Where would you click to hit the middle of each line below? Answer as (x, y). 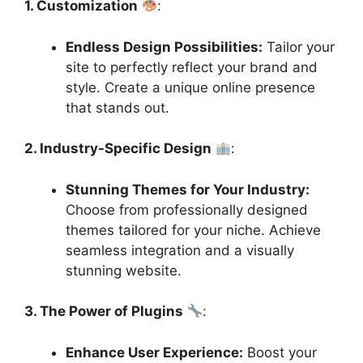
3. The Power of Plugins (104, 312)
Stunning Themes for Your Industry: (188, 189)
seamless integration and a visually (180, 250)
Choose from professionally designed (187, 209)
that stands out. (117, 107)
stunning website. (124, 270)
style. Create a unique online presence (190, 87)
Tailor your (299, 47)
